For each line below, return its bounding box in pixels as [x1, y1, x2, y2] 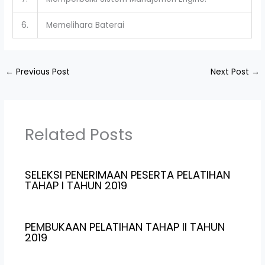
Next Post [210, 66, 251, 77]
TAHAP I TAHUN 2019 [24, 177, 127, 193]
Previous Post [14, 66, 70, 77]
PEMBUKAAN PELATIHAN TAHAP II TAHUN [24, 219, 225, 235]
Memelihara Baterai [46, 19, 124, 31]
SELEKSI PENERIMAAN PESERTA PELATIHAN [24, 167, 230, 182]
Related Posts [24, 123, 133, 147]
